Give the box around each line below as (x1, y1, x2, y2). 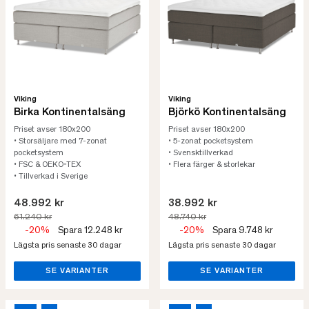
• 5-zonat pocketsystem (168, 137, 253, 146)
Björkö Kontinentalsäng (168, 107, 286, 118)
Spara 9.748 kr (212, 226, 273, 236)
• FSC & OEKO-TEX (14, 161, 81, 169)
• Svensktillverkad (168, 149, 233, 157)
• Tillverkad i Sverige (14, 172, 88, 181)
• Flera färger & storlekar (168, 161, 255, 169)
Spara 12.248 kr (58, 226, 123, 236)
